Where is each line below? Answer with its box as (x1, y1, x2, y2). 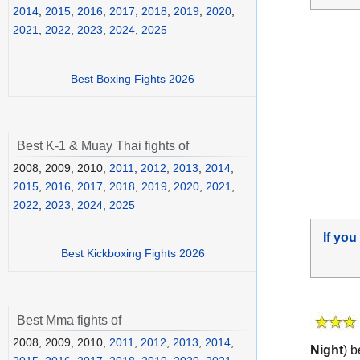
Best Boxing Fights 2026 (71, 72, 194, 85)
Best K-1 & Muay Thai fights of (17, 138, 189, 153)
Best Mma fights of (17, 313, 121, 328)
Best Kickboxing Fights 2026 (60, 247, 205, 260)
